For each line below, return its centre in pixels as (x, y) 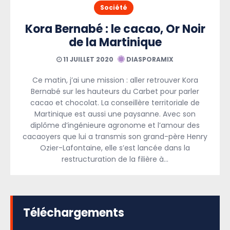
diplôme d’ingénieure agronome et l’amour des (115, 125)
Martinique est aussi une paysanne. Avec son (115, 114)
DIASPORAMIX (149, 59)
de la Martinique (115, 42)
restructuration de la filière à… (115, 159)
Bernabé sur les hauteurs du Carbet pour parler (115, 91)
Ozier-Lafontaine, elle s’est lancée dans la (115, 148)
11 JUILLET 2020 (88, 59)
